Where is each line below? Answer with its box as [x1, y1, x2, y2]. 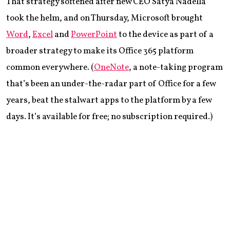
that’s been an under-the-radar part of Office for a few [6, 78, 216, 90]
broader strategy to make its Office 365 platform [6, 45, 194, 57]
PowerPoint [71, 28, 117, 41]
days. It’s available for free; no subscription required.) [6, 110, 213, 123]
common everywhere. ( [6, 61, 94, 73]
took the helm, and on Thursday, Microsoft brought [6, 12, 203, 24]
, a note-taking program [129, 61, 223, 73]
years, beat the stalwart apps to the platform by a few [6, 94, 212, 106]
